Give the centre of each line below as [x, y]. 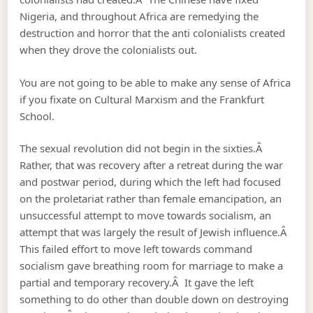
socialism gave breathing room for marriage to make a [152, 266]
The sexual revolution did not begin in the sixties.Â [143, 148]
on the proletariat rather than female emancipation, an [151, 199]
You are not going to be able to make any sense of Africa [155, 82]
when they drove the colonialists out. [109, 50]
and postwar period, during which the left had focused [151, 182]
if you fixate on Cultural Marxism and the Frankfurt [142, 99]
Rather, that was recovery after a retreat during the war [152, 165]
